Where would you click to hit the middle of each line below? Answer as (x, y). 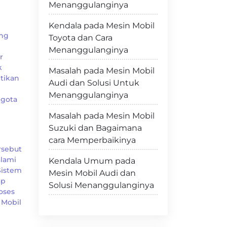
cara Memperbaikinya (92, 140)
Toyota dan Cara (81, 38)
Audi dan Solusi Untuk (94, 83)
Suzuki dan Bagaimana (95, 128)
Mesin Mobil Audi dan (92, 173)
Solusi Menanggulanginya (101, 185)
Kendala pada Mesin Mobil (102, 26)
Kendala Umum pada (92, 161)
